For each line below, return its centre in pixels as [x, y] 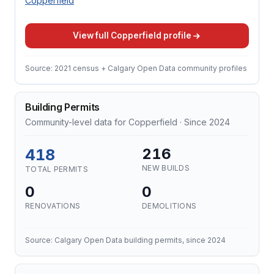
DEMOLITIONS [169, 206]
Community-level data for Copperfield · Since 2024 [128, 122]
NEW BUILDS [166, 168]
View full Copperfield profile [132, 35]
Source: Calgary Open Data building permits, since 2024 [125, 240]
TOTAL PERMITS [57, 169]
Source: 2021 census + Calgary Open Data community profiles [136, 68]
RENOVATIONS [53, 206]
